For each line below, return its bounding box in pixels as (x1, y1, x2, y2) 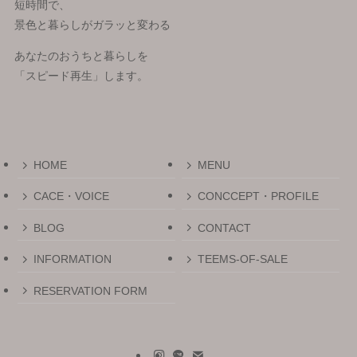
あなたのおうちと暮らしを (14, 49, 148, 62)
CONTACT (197, 221, 251, 234)
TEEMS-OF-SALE (197, 253, 288, 266)
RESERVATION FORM (33, 284, 147, 297)
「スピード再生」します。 (14, 69, 148, 82)
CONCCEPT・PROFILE (197, 190, 319, 203)
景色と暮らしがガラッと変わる (14, 18, 171, 31)
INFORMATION (33, 253, 112, 266)
